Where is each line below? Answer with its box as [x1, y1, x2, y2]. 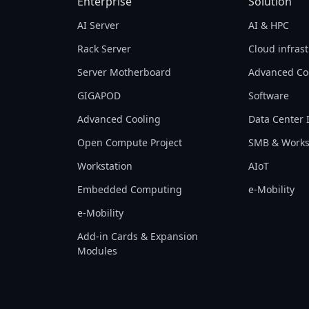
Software [248, 89, 289, 102]
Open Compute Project [77, 136, 183, 149]
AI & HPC [248, 19, 289, 32]
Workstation [77, 159, 133, 172]
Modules [77, 244, 118, 257]
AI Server [77, 19, 120, 32]
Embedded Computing [77, 183, 183, 196]
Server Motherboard [77, 66, 172, 79]
